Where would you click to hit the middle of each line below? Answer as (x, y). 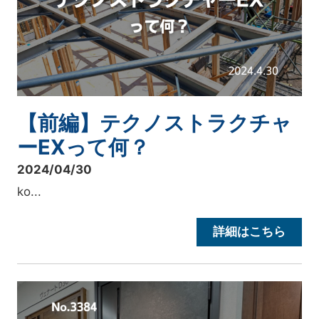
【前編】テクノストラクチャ (155, 123)
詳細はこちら (250, 231)
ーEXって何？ (84, 147)
